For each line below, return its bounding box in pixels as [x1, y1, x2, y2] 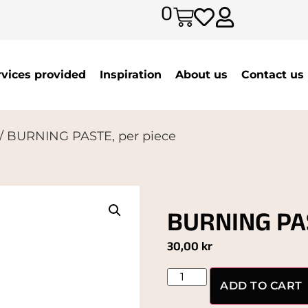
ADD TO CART [220, 279, 302, 293]
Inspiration [99, 67, 162, 81]
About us [175, 67, 228, 81]
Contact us [241, 67, 304, 81]
